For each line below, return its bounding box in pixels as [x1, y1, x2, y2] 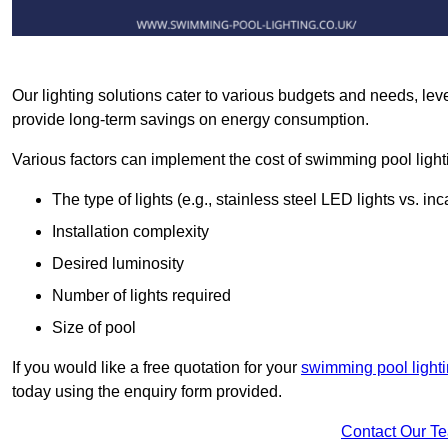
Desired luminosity [52, 254, 188, 272]
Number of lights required [52, 286, 231, 304]
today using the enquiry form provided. [12, 382, 282, 400]
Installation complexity [52, 222, 209, 240]
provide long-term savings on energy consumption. [12, 110, 369, 128]
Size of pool [52, 318, 136, 336]
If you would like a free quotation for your [12, 358, 301, 376]
